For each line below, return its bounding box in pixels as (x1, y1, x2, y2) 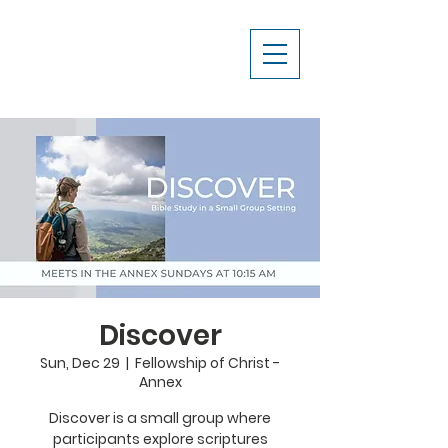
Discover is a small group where (49, 408, 271, 428)
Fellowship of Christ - (135, 353, 280, 373)
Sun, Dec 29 (40, 353, 120, 373)
